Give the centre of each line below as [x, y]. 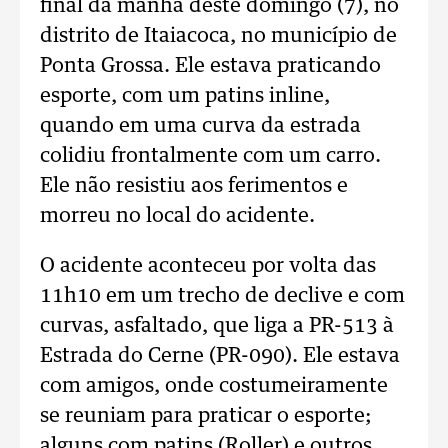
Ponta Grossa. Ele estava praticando [210, 66]
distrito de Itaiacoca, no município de [218, 36]
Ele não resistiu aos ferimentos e [194, 186]
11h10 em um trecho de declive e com [222, 296]
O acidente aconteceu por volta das [208, 266]
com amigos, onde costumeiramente [214, 386]
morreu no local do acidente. [177, 216]
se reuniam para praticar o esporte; [205, 416]
